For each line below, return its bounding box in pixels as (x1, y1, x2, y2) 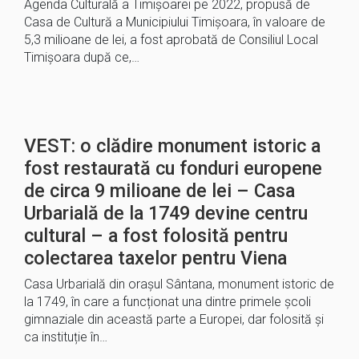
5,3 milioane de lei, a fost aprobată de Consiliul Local (24, 32, 318, 47)
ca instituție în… (24, 329, 107, 345)
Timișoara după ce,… (24, 50, 139, 65)
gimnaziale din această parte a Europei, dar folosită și (24, 312, 324, 327)
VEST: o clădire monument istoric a (24, 135, 321, 157)
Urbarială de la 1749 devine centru (24, 202, 308, 224)
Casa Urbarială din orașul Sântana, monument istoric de (24, 276, 334, 292)
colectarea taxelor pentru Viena (24, 247, 287, 269)
